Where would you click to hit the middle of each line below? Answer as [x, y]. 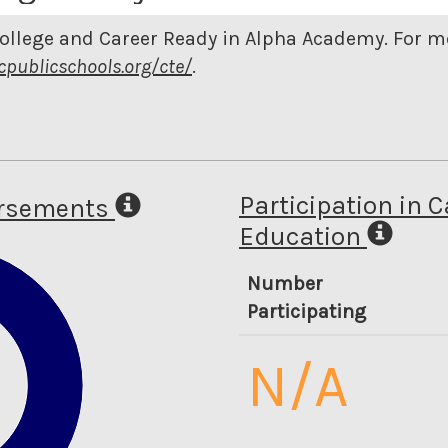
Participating [306, 311]
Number [285, 283]
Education [300, 237]
